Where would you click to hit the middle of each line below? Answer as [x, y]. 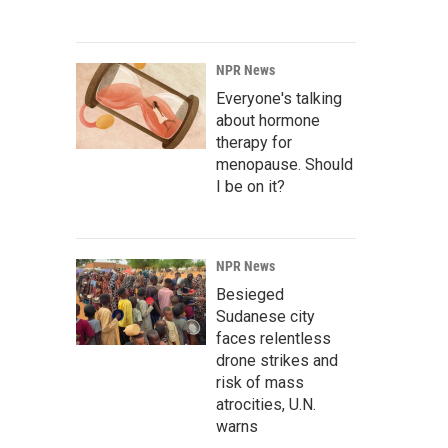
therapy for [254, 142]
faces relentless [273, 338]
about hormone [268, 120]
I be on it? [250, 186]
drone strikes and [277, 360]
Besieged [250, 294]
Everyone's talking [279, 98]
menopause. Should [284, 164]
